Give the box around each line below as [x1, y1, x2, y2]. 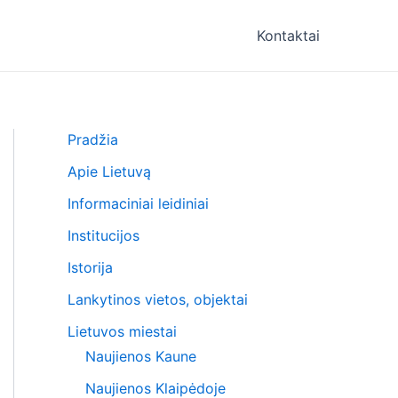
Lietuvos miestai [68, 322, 177, 340]
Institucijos [68, 227, 139, 244]
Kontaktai [257, 27, 320, 44]
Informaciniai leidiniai [68, 195, 209, 212]
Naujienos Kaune [85, 347, 196, 365]
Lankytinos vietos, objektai [68, 291, 248, 308]
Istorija [68, 259, 113, 276]
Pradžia [68, 131, 118, 148]
